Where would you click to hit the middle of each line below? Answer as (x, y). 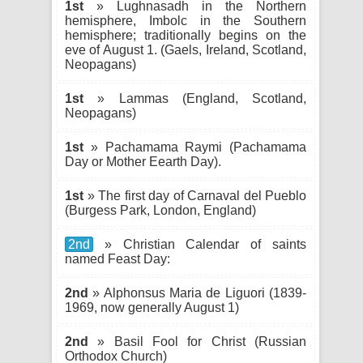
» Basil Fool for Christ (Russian (197, 342)
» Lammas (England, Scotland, (195, 98)
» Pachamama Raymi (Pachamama (195, 147)
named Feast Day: (117, 259)
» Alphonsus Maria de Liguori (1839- (197, 293)
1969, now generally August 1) (152, 307)
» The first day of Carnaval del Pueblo (195, 196)
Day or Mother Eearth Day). (143, 162)
